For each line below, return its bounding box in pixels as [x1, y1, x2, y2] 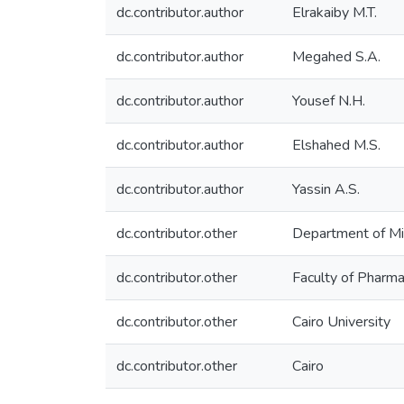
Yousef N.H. [292, 91, 365, 111]
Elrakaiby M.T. [292, 3, 377, 23]
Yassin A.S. [292, 179, 360, 199]
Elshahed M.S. [292, 135, 381, 155]
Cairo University [292, 312, 390, 332]
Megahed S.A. [292, 47, 381, 67]
